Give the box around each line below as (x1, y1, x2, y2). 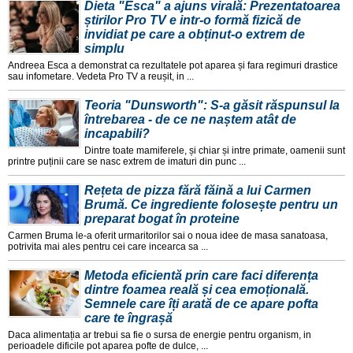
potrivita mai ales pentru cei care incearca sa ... (8, 241, 208, 253)
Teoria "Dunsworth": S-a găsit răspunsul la (84, 98, 340, 113)
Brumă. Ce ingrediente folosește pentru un (84, 198, 338, 212)
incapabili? (84, 127, 150, 141)
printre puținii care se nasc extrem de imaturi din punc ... (8, 156, 246, 168)
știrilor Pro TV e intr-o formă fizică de (84, 13, 301, 28)
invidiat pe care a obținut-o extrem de (84, 28, 305, 42)
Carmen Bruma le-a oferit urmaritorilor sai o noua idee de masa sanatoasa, (8, 230, 328, 242)
